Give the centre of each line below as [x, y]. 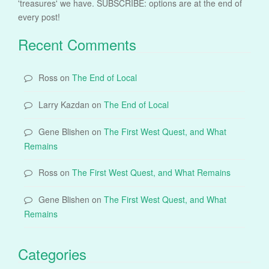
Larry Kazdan [64, 104]
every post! [39, 17]
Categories [52, 253]
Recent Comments [77, 44]
